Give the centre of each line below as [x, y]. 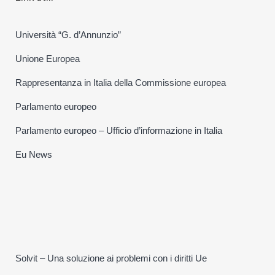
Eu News [34, 154]
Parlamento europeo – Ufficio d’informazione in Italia [119, 130]
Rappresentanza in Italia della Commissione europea [121, 83]
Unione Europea [48, 59]
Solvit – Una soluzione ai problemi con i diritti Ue [111, 258]
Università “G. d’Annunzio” [68, 35]
